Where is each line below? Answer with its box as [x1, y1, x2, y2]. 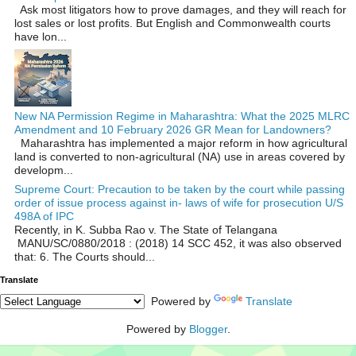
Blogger [188, 322, 227, 335]
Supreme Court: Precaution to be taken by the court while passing [14, 183, 345, 196]
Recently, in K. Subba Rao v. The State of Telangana [14, 223, 281, 237]
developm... [14, 163, 73, 176]
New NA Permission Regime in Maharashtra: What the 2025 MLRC [14, 109, 350, 122]
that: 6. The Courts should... [14, 250, 155, 264]
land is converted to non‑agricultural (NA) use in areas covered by [14, 149, 345, 163]
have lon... [14, 29, 67, 43]
